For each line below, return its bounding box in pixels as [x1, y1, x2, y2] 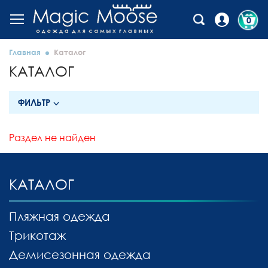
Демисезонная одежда [9, 246, 151, 261]
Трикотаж [9, 227, 66, 242]
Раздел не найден [9, 131, 96, 144]
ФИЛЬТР [18, 96, 50, 108]
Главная [9, 47, 41, 57]
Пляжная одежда [9, 208, 110, 223]
